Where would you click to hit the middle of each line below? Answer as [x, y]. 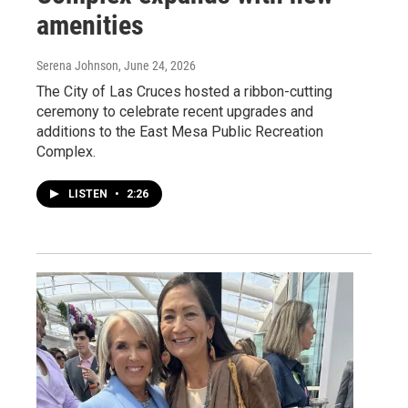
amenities [90, 25]
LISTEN [89, 194]
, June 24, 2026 [157, 66]
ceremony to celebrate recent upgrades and [175, 112]
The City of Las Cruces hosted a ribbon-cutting [184, 92]
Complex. [66, 152]
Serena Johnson [77, 66]
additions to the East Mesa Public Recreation [180, 132]
